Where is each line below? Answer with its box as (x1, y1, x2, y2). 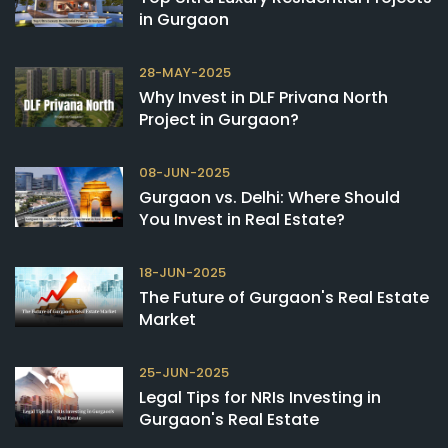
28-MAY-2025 (139, 63, 231, 83)
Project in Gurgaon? (139, 108, 299, 132)
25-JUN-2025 (139, 363, 229, 383)
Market (139, 308, 196, 332)
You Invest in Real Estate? (139, 208, 345, 232)
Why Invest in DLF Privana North (139, 86, 388, 110)
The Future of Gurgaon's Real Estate (139, 286, 429, 310)
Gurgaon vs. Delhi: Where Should (139, 186, 400, 210)
